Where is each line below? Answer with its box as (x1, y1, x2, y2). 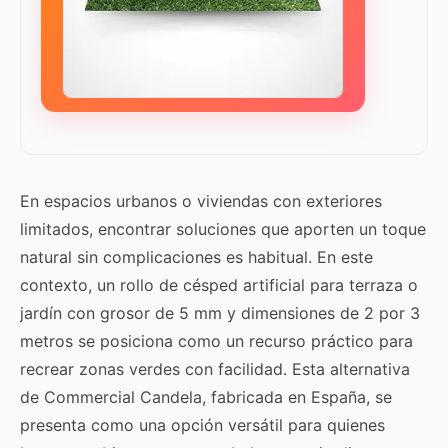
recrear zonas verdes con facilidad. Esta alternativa (20, 359, 410, 379)
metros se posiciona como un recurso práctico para (20, 331, 413, 351)
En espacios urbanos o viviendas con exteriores (20, 191, 382, 211)
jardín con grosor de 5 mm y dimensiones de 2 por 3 (20, 303, 420, 323)
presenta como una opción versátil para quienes (20, 415, 385, 435)
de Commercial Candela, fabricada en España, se (20, 387, 392, 407)
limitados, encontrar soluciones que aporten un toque (20, 219, 426, 239)
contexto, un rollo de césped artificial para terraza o (20, 275, 418, 295)
